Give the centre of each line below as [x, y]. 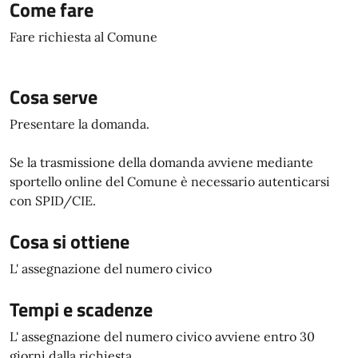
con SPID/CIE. [53, 201]
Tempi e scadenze [81, 309]
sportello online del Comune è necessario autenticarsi [170, 181]
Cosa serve [54, 97]
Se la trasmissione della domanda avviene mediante [161, 162]
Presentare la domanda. [81, 124]
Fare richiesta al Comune [84, 37]
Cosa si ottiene [70, 241]
